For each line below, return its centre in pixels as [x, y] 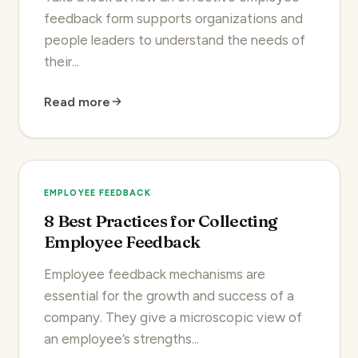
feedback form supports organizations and [173, 19]
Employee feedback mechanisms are [155, 274]
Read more [77, 101]
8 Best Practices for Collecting [161, 221]
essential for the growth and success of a [169, 296]
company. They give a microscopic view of [173, 318]
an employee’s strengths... [121, 339]
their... [62, 62]
